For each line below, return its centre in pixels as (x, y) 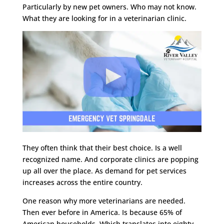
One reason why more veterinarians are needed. (104, 200)
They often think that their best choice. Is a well (102, 147)
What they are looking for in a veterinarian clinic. (104, 18)
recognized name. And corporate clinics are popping (110, 159)
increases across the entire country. (82, 182)
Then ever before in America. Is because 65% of (102, 212)
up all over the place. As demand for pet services (104, 170)
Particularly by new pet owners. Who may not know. (109, 7)
